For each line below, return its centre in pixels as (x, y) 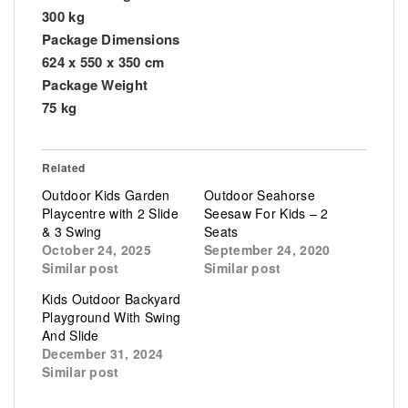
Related (64, 167)
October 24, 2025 (97, 249)
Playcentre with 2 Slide (110, 213)
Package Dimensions (111, 39)
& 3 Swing (72, 231)
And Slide (71, 335)
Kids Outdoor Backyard (112, 298)
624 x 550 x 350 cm (103, 61)
